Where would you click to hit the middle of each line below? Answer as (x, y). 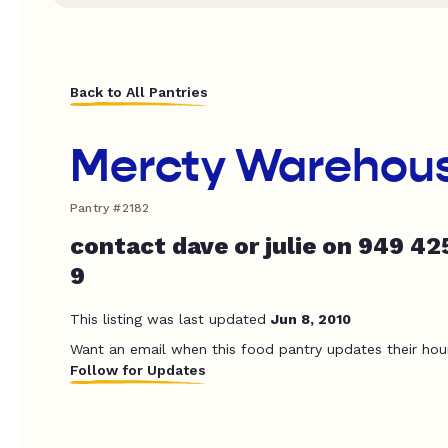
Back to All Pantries (139, 91)
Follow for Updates (138, 369)
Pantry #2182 (110, 207)
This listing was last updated (170, 318)
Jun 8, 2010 (311, 318)
